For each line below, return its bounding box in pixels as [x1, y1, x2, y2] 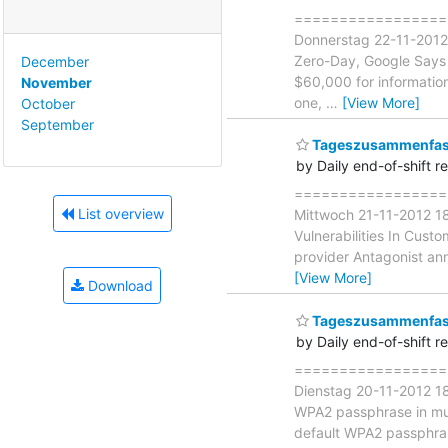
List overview [73, 205, 164, 223]
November [21, 73, 92, 91]
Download [84, 277, 153, 295]
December [21, 52, 89, 70]
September [21, 115, 94, 133]
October [21, 94, 75, 112]
